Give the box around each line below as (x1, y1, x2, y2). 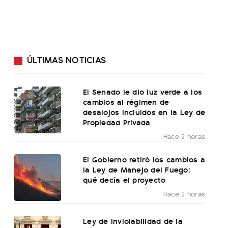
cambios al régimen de (83, 96, 169, 108)
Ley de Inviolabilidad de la (83, 215, 183, 227)
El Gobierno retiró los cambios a (83, 153, 206, 165)
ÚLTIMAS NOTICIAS (27, 53, 106, 66)
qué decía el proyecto (83, 174, 166, 186)
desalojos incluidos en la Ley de (83, 106, 206, 118)
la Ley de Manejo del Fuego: (83, 163, 190, 176)
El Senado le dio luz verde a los (83, 85, 203, 98)
